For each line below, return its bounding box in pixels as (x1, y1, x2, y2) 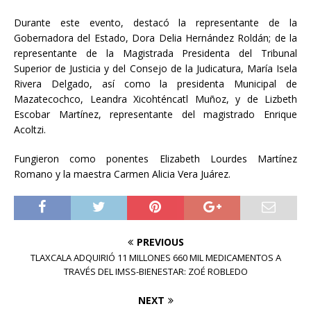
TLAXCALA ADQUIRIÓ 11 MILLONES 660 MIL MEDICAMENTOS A (30, 251, 281, 264)
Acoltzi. (14, 123, 49, 137)
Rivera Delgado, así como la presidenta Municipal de (14, 77, 297, 91)
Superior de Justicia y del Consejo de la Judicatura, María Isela (14, 62, 297, 76)
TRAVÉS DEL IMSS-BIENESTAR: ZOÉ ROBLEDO (63, 265, 248, 278)
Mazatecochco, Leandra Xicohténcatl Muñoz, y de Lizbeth (14, 92, 297, 106)
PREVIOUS (136, 235, 184, 249)
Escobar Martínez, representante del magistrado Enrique (14, 108, 297, 121)
